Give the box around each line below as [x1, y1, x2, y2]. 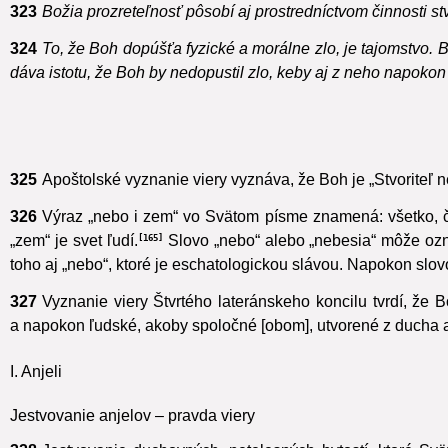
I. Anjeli [10, 386, 62, 404]
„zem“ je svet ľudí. [10, 255, 138, 273]
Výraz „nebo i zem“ [41, 231, 179, 249]
